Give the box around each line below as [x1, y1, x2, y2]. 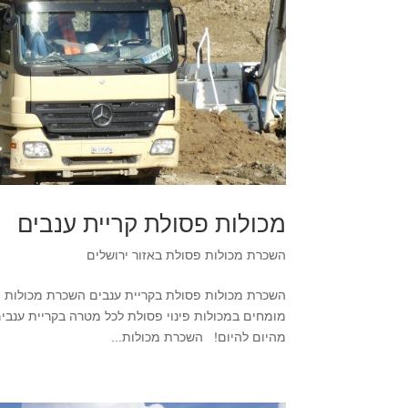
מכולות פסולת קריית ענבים [16, 210, 286, 238]
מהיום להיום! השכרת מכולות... [110, 330, 286, 344]
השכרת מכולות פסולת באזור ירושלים [86, 248, 286, 262]
